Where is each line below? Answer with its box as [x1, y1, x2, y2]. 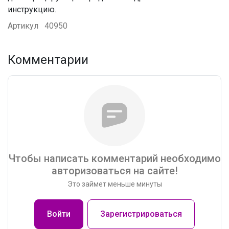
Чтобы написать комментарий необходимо [8, 152, 221, 165]
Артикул [8, 20, 40, 31]
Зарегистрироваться [100, 209, 182, 219]
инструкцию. [8, 4, 56, 14]
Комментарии [8, 52, 88, 67]
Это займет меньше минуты [67, 179, 162, 188]
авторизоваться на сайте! [51, 164, 178, 177]
